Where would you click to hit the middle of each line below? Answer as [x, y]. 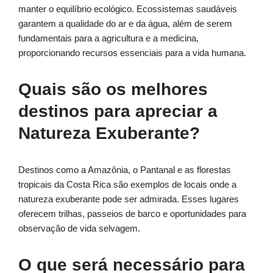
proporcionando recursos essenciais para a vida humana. [132, 53]
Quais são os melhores [113, 90]
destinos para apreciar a [118, 112]
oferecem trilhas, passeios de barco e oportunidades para [132, 214]
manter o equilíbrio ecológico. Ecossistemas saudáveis [128, 9]
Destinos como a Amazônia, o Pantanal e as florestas [125, 170]
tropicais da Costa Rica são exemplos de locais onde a [127, 185]
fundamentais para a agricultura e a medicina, [108, 38]
